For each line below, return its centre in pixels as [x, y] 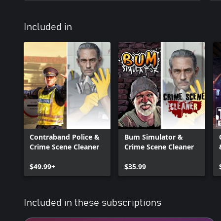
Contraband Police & [65, 137]
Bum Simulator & [154, 137]
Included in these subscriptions [92, 203]
